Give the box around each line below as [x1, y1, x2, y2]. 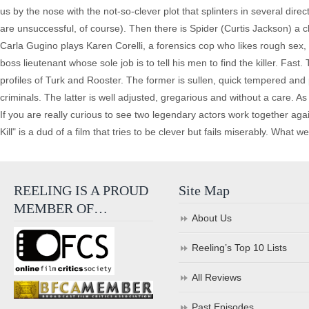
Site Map [179, 183, 230, 198]
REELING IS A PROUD [14, 183, 148, 198]
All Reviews [192, 272, 242, 283]
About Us [192, 212, 232, 223]
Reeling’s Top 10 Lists [192, 242, 288, 253]
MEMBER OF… [14, 201, 108, 216]
